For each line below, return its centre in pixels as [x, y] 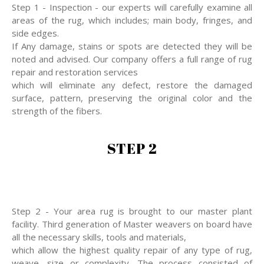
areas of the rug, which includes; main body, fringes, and [132, 20]
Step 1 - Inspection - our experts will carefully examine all [132, 7]
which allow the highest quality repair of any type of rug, [132, 250]
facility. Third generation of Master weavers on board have [132, 224]
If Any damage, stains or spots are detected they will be [132, 46]
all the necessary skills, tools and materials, [99, 237]
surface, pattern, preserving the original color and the [132, 98]
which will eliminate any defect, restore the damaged [132, 85]
